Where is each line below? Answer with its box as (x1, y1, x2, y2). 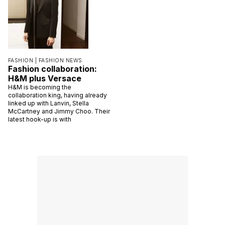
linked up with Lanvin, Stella (8, 99, 89, 107)
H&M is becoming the (8, 83, 71, 91)
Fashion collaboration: (8, 63, 97, 74)
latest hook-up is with (8, 115, 71, 123)
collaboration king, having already (8, 91, 107, 99)
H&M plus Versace (8, 73, 81, 83)
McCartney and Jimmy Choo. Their (8, 107, 110, 115)
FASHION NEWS (38, 57, 82, 64)
